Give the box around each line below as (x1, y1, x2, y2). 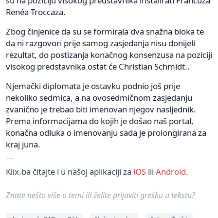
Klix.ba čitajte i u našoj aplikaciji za (6, 165, 133, 177)
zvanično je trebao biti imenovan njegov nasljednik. (6, 103, 196, 115)
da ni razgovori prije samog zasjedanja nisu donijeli (6, 37, 195, 49)
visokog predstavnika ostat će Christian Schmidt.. (6, 60, 190, 72)
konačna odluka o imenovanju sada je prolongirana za (6, 127, 206, 138)
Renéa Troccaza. (6, 6, 66, 18)
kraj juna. (6, 138, 40, 150)
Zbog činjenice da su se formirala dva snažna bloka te (6, 25, 204, 37)
